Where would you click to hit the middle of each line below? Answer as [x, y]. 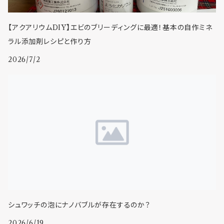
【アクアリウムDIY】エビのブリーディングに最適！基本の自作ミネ [110, 28]
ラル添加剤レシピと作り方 [50, 42]
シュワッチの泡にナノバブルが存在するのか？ [79, 205]
